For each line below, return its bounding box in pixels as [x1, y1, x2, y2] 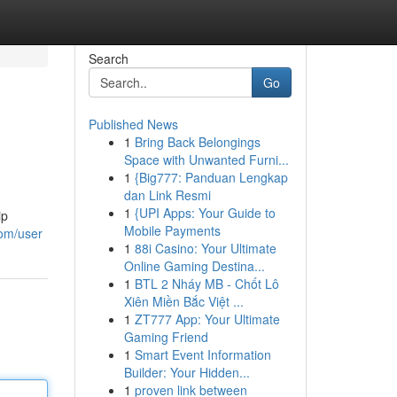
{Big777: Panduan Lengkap [134, 168, 288, 186]
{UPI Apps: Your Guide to [134, 204, 276, 222]
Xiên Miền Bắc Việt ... [123, 292, 244, 310]
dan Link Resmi [123, 186, 211, 204]
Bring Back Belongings [134, 133, 261, 151]
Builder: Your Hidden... [123, 363, 250, 381]
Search [88, 50, 128, 67]
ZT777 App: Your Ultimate [134, 310, 280, 328]
